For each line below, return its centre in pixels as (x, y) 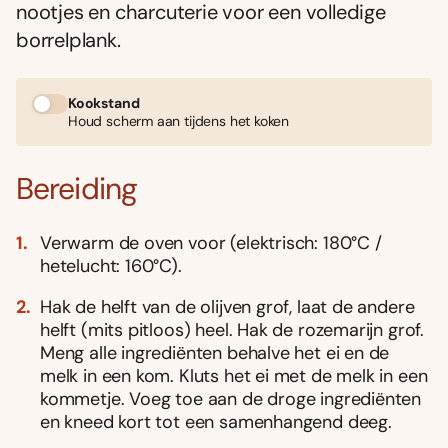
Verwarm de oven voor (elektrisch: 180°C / (211, 242)
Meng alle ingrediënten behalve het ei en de (215, 352)
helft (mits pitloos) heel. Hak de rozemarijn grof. (232, 329)
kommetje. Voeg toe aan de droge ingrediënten (231, 398)
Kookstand (104, 103)
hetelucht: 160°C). (111, 265)
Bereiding (76, 188)
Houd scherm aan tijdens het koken (179, 121)
